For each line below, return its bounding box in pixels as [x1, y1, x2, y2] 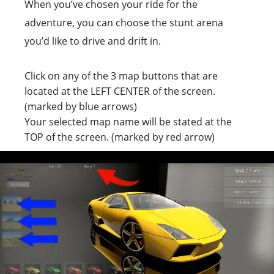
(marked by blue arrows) [24, 100, 137, 114]
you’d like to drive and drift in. [24, 34, 161, 48]
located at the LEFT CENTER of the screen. [24, 84, 215, 98]
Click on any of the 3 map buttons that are [24, 69, 218, 83]
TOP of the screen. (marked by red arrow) [24, 130, 215, 144]
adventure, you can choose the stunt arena [24, 16, 223, 30]
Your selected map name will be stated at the [24, 115, 232, 129]
